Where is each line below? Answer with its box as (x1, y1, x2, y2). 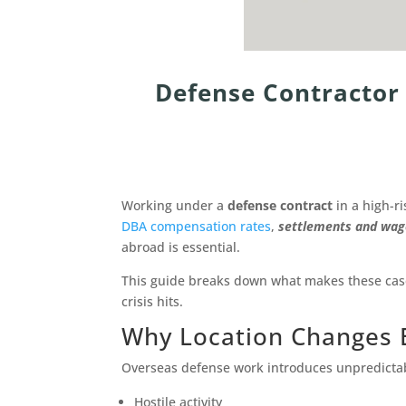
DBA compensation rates (121, 217, 272, 236)
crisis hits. (121, 293, 184, 311)
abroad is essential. (121, 238, 241, 256)
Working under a (121, 197, 228, 215)
